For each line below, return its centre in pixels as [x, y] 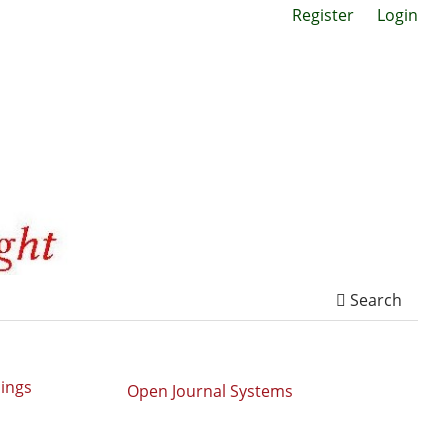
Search [374, 299]
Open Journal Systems [210, 390]
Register [323, 14]
